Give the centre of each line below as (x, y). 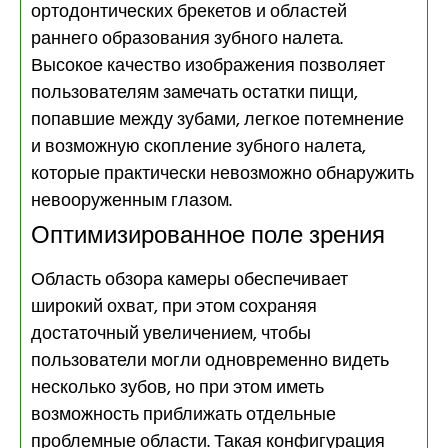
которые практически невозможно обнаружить (222, 174)
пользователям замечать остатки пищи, (194, 93)
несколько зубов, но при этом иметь (177, 388)
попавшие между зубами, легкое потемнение (217, 120)
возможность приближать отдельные (183, 415)
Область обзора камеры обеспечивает (189, 280)
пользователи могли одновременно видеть (210, 361)
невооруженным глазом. (131, 201)
